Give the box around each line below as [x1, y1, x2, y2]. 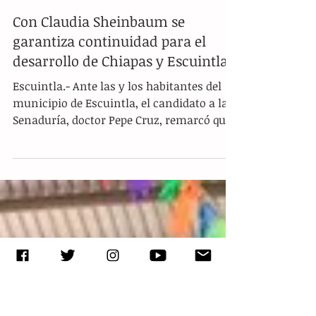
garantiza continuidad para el [13, 133, 206, 152]
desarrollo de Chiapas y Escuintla [13, 152, 228, 172]
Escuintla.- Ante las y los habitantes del [13, 180, 221, 195]
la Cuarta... [13, 231, 69, 246]
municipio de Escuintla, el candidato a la [13, 197, 228, 212]
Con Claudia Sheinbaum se [13, 113, 185, 133]
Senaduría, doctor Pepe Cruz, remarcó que [13, 214, 231, 229]
